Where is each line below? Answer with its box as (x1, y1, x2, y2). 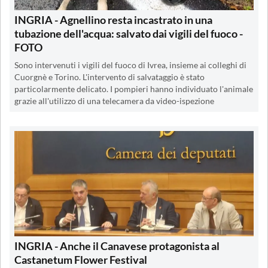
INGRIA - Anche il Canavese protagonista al (14, 239, 220, 253)
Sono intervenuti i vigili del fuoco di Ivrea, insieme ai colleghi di (14, 60, 246, 71)
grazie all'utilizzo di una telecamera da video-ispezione (14, 96, 214, 106)
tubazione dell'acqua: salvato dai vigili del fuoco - (14, 27, 243, 41)
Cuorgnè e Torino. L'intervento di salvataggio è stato (14, 72, 205, 83)
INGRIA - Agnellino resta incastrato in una (14, 13, 212, 27)
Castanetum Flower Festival (14, 253, 147, 267)
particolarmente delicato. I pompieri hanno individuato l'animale (14, 84, 253, 95)
